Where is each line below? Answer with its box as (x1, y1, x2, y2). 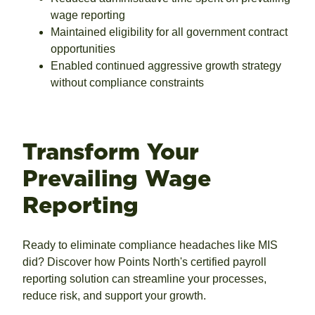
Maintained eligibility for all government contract (51, 26, 288, 39)
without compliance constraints (51, 77, 204, 89)
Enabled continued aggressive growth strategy (51, 60, 281, 72)
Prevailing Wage (22, 164, 211, 192)
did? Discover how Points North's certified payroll (22, 256, 266, 269)
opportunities (51, 43, 115, 56)
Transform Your (22, 137, 199, 165)
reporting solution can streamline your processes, (22, 273, 266, 285)
